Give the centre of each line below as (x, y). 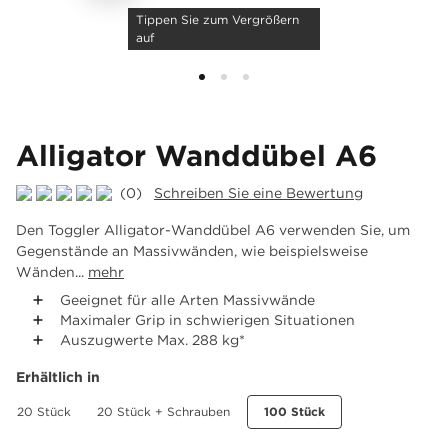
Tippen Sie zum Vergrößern (217, 19)
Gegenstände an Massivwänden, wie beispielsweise (192, 250)
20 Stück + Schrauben (163, 411)
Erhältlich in (58, 376)
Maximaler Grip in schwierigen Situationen (207, 319)
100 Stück (294, 411)
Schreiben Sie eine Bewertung (258, 192)
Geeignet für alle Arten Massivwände (187, 299)
